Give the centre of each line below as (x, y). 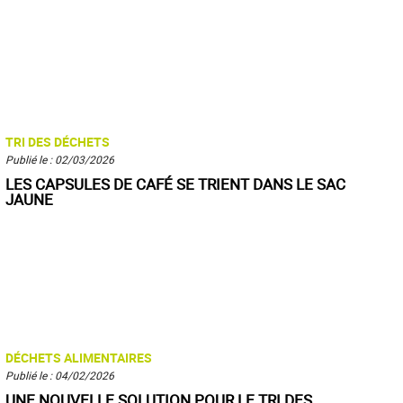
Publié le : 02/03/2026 (60, 159)
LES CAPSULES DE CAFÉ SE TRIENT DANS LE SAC (175, 184)
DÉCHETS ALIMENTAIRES (79, 358)
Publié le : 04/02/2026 (60, 375)
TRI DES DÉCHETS (58, 142)
